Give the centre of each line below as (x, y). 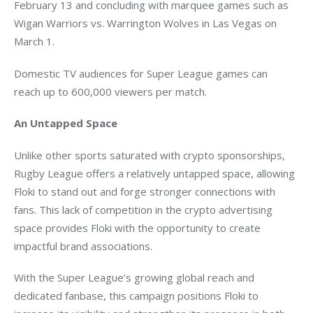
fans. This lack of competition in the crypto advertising (145, 209)
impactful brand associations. (83, 246)
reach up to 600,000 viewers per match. (110, 91)
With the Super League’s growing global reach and (136, 278)
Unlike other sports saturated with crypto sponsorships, (151, 155)
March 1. (34, 42)
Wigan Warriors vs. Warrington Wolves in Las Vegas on (147, 23)
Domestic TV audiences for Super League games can (142, 73)
